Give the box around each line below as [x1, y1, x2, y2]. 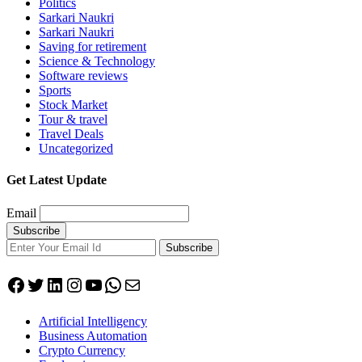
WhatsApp [103, 273, 186, 295]
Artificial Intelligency [39, 314, 147, 328]
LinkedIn [44, 273, 116, 295]
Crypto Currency [39, 343, 125, 357]
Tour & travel [39, 112, 107, 127]
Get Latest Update [6, 173, 107, 187]
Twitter [25, 273, 82, 295]
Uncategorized [39, 141, 113, 156]
